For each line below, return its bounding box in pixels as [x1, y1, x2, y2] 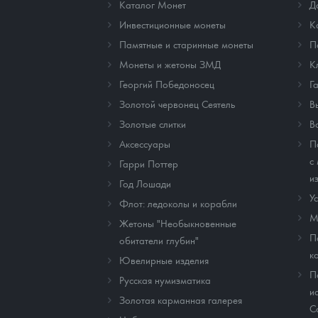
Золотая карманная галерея [119, 293, 242, 307]
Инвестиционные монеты [119, 18, 226, 31]
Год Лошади [119, 177, 171, 190]
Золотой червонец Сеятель [119, 97, 235, 111]
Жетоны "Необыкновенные [119, 216, 236, 230]
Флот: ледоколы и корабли [119, 197, 237, 210]
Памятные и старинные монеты [119, 38, 253, 51]
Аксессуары [119, 137, 170, 150]
